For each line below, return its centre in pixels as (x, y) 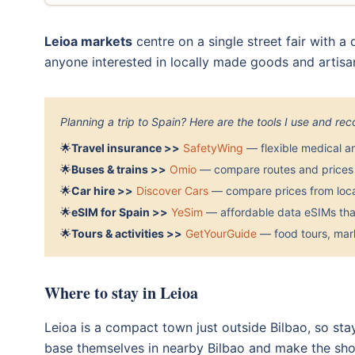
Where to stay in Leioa (121, 293)
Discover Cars (172, 191)
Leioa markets (88, 41)
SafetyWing (213, 148)
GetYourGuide (221, 233)
